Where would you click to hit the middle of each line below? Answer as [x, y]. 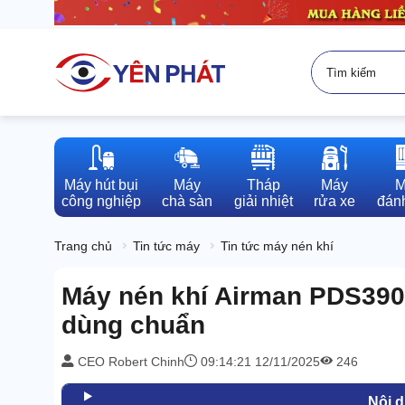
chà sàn [188, 202]
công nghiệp [101, 202]
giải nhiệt [263, 202]
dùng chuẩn [133, 325]
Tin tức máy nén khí [277, 246]
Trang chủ [83, 246]
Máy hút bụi [101, 185]
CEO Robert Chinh [129, 362]
